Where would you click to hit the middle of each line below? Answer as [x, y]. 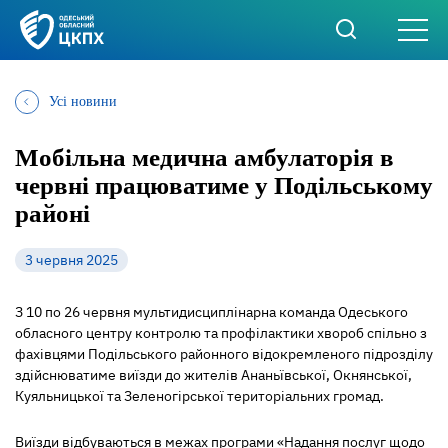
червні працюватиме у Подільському [224, 185]
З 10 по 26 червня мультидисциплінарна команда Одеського [211, 312]
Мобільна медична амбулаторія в [204, 157]
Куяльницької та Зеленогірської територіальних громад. [199, 396]
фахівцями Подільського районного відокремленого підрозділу [224, 354]
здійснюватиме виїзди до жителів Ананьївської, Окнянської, [213, 375]
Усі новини [83, 101]
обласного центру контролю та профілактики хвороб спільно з [221, 333]
